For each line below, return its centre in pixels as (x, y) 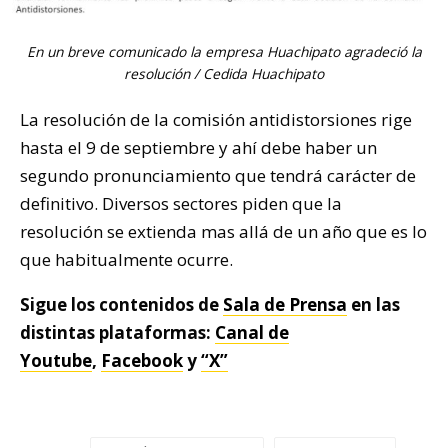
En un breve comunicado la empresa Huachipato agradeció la (224, 52)
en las (373, 305)
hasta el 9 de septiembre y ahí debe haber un (198, 148)
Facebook (142, 361)
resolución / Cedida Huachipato (224, 74)
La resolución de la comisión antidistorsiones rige (216, 120)
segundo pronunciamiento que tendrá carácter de (218, 176)
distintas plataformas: (117, 333)
